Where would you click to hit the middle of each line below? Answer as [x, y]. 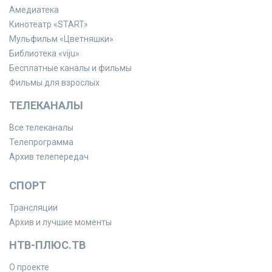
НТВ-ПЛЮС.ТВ [47, 245]
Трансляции [33, 208]
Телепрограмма [41, 142]
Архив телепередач [49, 157]
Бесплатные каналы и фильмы [70, 68]
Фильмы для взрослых [54, 83]
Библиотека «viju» [44, 53]
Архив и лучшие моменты [60, 222]
